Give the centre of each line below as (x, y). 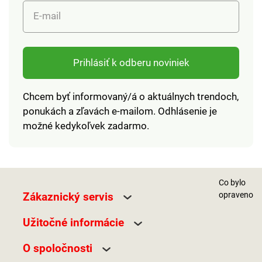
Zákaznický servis (68, 196)
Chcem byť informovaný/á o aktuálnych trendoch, (130, 96)
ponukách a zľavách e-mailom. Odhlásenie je (120, 111)
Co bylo (232, 183)
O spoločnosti (57, 249)
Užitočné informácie (73, 222)
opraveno (236, 195)
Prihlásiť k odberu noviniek (131, 63)
